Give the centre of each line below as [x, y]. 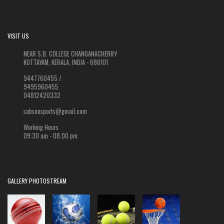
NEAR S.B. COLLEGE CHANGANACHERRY [70, 54]
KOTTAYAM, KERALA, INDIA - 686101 [66, 62]
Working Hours [41, 127]
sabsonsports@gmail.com [55, 111]
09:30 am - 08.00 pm [50, 136]
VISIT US [18, 36]
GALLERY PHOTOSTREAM [37, 181]
